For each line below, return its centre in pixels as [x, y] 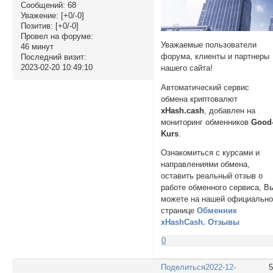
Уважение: [39, 15]
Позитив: [37, 26]
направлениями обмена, [206, 165]
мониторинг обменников [206, 122]
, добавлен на [230, 110]
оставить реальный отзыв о [212, 176]
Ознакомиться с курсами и [211, 153]
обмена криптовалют [200, 99]
